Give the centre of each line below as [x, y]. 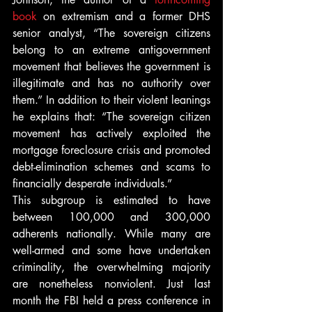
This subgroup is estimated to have [111, 200]
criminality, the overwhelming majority [111, 267]
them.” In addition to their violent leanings [111, 100]
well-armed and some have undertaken [111, 250]
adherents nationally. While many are [111, 234]
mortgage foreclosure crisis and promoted [111, 150]
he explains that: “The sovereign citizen [111, 117]
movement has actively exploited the [111, 133]
